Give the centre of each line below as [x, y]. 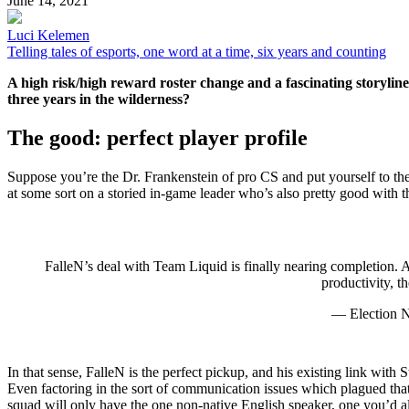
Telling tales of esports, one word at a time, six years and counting [197, 51]
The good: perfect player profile [157, 137]
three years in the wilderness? [99, 99]
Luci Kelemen [48, 35]
